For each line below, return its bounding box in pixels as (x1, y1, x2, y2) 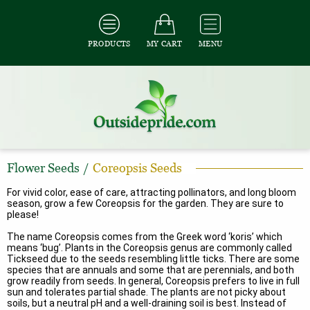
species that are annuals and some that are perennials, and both (7, 264, 294, 275)
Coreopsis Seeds (93, 161, 182, 175)
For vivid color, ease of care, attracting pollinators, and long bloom (7, 187, 296, 198)
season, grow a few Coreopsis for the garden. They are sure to (7, 198, 284, 209)
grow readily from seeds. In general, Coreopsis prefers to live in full (7, 275, 300, 286)
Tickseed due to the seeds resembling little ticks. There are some (7, 253, 300, 264)
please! (7, 209, 39, 220)
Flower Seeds (7, 161, 80, 175)
